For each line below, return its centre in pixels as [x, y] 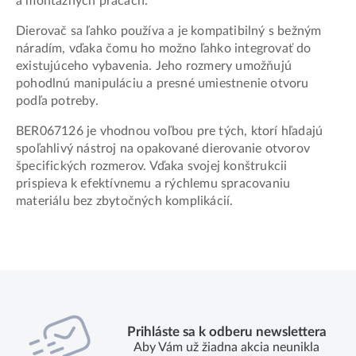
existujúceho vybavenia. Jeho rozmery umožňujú [154, 66]
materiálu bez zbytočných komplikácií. [125, 201]
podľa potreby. [57, 101]
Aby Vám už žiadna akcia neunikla [227, 348]
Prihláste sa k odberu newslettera [226, 332]
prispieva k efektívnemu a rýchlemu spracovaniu [153, 183]
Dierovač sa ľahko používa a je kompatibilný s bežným [169, 31]
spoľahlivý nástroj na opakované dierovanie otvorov [163, 148]
